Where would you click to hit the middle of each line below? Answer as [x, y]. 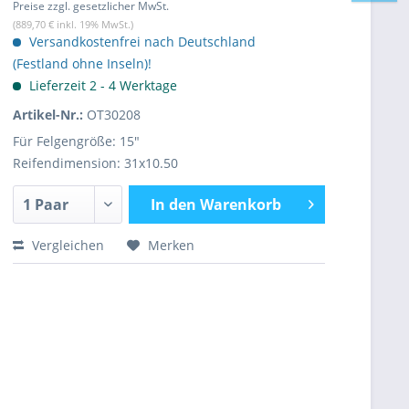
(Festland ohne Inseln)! [82, 63]
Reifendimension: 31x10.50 [95, 163]
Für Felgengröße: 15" [76, 141]
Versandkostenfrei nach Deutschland [141, 42]
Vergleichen [66, 245]
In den [173, 204]
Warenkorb [240, 204]
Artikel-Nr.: [50, 115]
